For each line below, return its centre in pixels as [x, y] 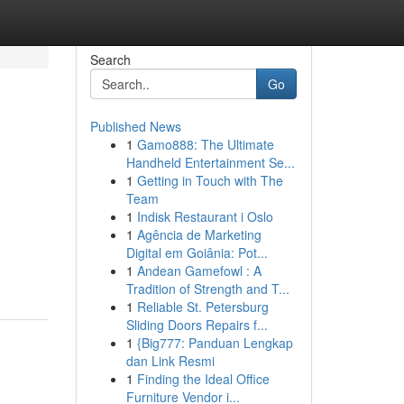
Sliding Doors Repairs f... [197, 325]
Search [110, 60]
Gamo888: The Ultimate [205, 144]
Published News [135, 126]
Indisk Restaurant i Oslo [205, 216]
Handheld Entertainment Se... [210, 162]
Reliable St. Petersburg [202, 307]
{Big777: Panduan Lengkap [215, 343]
